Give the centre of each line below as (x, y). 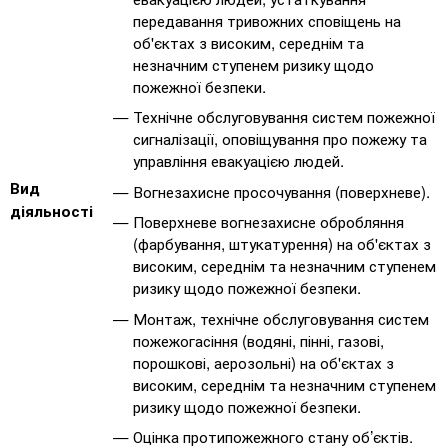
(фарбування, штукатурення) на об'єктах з (282, 243)
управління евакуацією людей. (238, 160)
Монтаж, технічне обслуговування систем (281, 317)
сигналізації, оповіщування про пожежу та (280, 138)
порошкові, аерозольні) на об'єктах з (263, 361)
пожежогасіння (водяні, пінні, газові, (258, 339)
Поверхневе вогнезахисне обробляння (268, 221)
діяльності (51, 211)
